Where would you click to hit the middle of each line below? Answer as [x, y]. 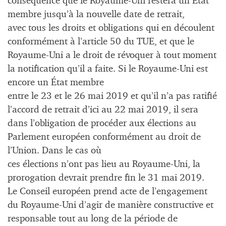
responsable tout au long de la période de [93, 219]
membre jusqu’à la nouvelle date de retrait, [96, 15]
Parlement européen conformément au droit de [104, 137]
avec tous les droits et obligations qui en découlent [111, 28]
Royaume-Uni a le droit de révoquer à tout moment [112, 55]
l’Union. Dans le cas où [54, 151]
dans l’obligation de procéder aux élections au [102, 124]
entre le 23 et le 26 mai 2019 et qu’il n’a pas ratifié [112, 96]
